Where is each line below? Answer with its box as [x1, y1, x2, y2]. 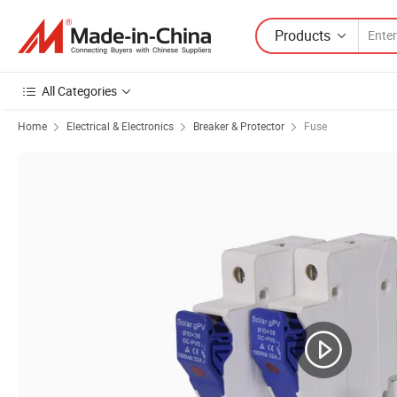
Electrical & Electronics [66, 119, 174, 133]
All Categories [42, 82, 117, 99]
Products [275, 25, 331, 45]
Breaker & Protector [193, 119, 284, 133]
